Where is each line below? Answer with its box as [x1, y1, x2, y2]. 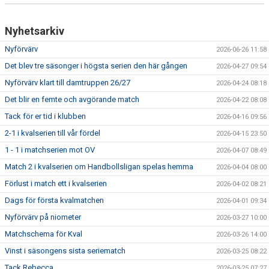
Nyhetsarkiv [5, 25, 64, 37]
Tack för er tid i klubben [5, 112, 86, 121]
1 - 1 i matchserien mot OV [5, 145, 95, 154]
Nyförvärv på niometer [5, 213, 81, 222]
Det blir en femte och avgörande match [5, 95, 139, 104]
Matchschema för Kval [5, 229, 82, 238]
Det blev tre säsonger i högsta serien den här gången [5, 61, 187, 70]
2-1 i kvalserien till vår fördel [5, 128, 100, 138]
